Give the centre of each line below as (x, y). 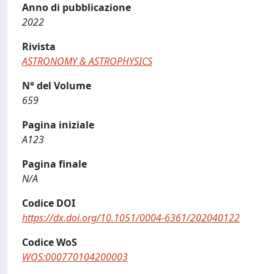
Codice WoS (50, 242)
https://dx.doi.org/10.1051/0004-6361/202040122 (131, 218)
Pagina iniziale (58, 125)
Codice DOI (49, 203)
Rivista (39, 46)
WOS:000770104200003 (75, 257)
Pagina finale (54, 164)
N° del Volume (57, 86)
